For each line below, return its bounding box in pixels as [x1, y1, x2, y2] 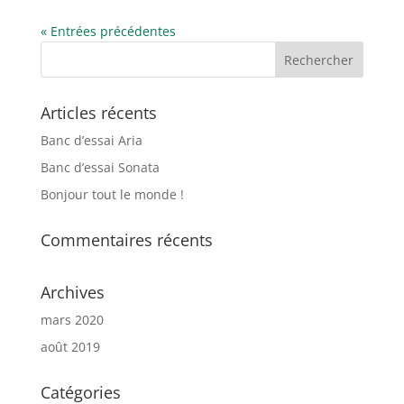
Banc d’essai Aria [40, 131, 142, 149]
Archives [40, 280, 105, 303]
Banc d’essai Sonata [40, 158, 160, 176]
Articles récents [40, 101, 157, 124]
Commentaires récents [40, 228, 213, 251]
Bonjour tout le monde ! [40, 185, 184, 203]
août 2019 [40, 337, 100, 355]
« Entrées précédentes [40, 22, 176, 40]
